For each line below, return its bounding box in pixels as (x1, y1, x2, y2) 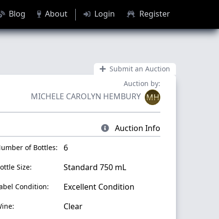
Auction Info (113, 123, 160, 133)
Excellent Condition (63, 181, 134, 192)
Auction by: (124, 79, 160, 88)
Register (137, 8, 170, 20)
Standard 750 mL (63, 162, 126, 173)
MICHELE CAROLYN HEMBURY (31, 91, 141, 102)
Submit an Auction (109, 64, 170, 73)
